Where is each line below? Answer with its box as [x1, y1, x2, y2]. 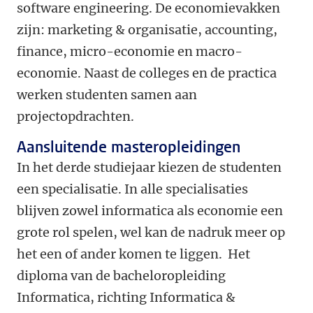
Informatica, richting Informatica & [17, 289, 235, 305]
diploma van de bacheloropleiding [17, 268, 226, 284]
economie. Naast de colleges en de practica [17, 65, 277, 81]
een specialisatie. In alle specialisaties [17, 181, 248, 197]
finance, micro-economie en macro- [17, 43, 242, 59]
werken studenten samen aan [17, 87, 197, 103]
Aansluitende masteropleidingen [17, 137, 240, 157]
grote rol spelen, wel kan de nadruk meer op [17, 224, 285, 240]
